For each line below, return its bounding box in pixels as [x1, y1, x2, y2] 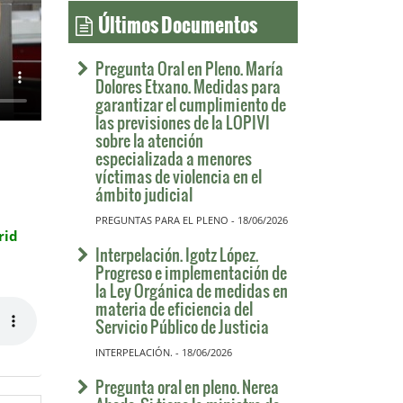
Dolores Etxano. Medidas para [95, 74, 281, 98]
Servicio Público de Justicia [95, 314, 269, 338]
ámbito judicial [95, 182, 193, 206]
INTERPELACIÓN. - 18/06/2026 [95, 345, 232, 359]
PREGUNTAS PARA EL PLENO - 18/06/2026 [95, 213, 288, 227]
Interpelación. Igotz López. [95, 242, 258, 266]
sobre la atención [95, 128, 203, 152]
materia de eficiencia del [95, 296, 253, 320]
